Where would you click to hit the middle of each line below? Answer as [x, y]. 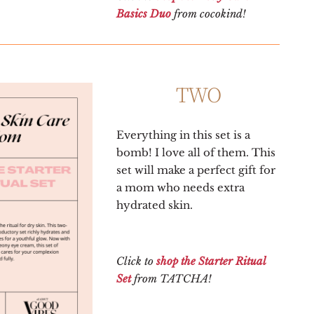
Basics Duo [144, 13]
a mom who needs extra [181, 188]
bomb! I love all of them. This [196, 153]
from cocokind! [209, 13]
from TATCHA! [172, 279]
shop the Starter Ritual [211, 261]
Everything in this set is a [184, 135]
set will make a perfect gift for [196, 170]
